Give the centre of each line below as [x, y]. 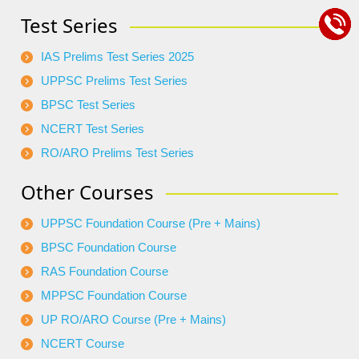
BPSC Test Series [88, 105]
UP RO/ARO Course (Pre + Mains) [133, 320]
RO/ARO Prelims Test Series [117, 153]
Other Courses [87, 192]
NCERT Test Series [93, 129]
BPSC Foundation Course [109, 248]
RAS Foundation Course [105, 272]
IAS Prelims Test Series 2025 [117, 57]
